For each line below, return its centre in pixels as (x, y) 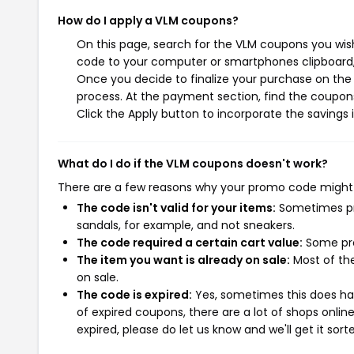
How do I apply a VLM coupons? (148, 20)
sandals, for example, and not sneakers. (186, 225)
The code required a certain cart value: (190, 242)
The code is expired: (134, 294)
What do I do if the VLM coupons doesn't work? (193, 163)
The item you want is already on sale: (183, 260)
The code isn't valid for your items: (176, 207)
